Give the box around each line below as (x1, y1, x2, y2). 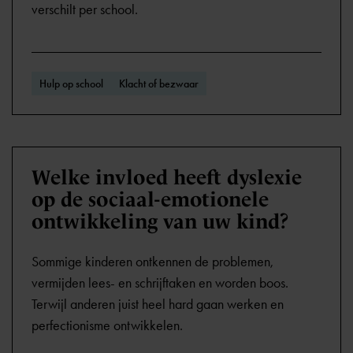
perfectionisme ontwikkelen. (32, 317, 183, 334)
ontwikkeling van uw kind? (32, 210, 289, 233)
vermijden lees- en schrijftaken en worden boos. (32, 274, 288, 292)
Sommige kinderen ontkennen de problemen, (32, 253, 273, 270)
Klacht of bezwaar (119, 76, 199, 91)
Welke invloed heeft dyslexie (32, 165, 302, 189)
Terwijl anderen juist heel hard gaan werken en (32, 295, 284, 313)
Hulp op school (39, 76, 103, 91)
